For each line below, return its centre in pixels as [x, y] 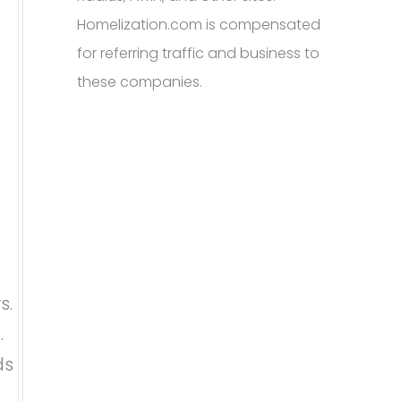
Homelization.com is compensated [199, 25]
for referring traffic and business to [198, 53]
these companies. [140, 82]
